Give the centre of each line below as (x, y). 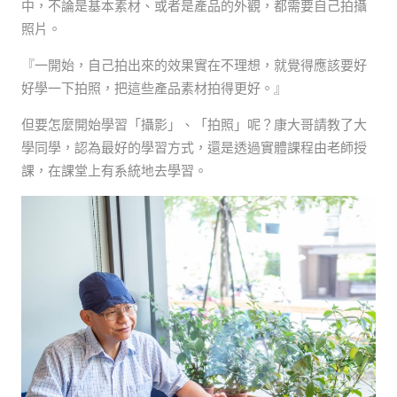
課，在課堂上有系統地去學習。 (114, 171)
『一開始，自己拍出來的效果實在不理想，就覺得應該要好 (194, 65)
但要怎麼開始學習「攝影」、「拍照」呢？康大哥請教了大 (194, 125)
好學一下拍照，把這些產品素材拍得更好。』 (154, 88)
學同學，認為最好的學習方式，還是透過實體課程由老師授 (194, 148)
